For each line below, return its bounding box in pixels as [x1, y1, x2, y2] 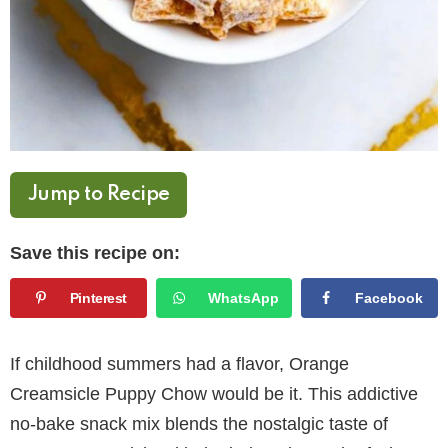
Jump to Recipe [28, 184, 170, 205]
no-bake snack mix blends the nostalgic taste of [10, 414, 388, 435]
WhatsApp [208, 289, 280, 306]
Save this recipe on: [10, 242, 180, 263]
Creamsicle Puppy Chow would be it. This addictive [10, 384, 418, 405]
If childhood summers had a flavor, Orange [10, 354, 349, 375]
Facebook [355, 289, 424, 306]
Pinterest [69, 289, 128, 306]
